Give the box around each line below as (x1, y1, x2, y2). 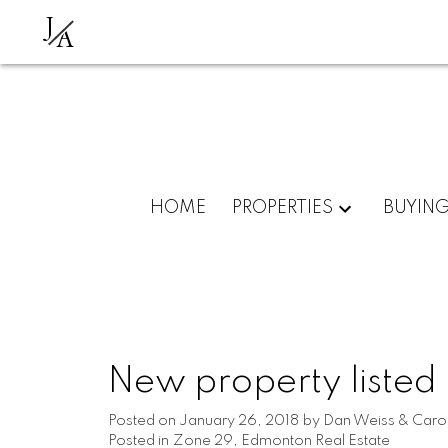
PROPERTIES (232, 198, 334, 217)
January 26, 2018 (178, 413, 299, 428)
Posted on (107, 413, 179, 428)
